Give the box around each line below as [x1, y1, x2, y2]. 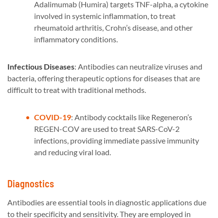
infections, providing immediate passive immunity [34, 136, 199, 145]
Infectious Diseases [7, 62, 74, 72]
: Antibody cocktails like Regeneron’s [71, 112, 192, 122]
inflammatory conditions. [34, 35, 118, 44]
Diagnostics [7, 178, 54, 190]
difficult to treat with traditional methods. [7, 85, 146, 95]
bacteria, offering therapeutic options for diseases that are [7, 73, 200, 83]
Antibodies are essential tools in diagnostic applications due [7, 197, 206, 207]
